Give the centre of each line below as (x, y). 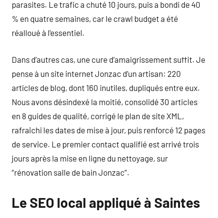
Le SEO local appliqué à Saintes (106, 202)
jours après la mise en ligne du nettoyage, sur (90, 158)
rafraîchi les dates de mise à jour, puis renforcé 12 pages (109, 130)
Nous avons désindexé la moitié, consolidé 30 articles (105, 101)
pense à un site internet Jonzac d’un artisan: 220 (96, 73)
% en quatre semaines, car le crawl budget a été (95, 18)
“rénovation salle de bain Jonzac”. (71, 172)
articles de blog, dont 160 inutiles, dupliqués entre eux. (106, 87)
